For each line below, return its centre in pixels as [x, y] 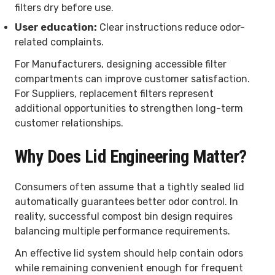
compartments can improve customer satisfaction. [132, 79]
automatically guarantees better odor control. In [126, 201]
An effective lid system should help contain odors [129, 253]
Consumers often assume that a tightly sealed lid [130, 187]
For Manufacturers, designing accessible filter [121, 64]
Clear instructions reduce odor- [171, 27]
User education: [56, 27]
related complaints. [59, 42]
